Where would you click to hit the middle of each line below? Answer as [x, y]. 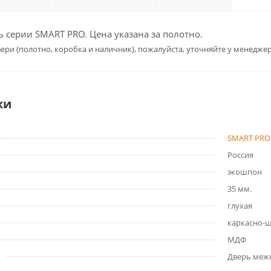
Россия [240, 155]
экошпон [245, 172]
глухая [240, 206]
